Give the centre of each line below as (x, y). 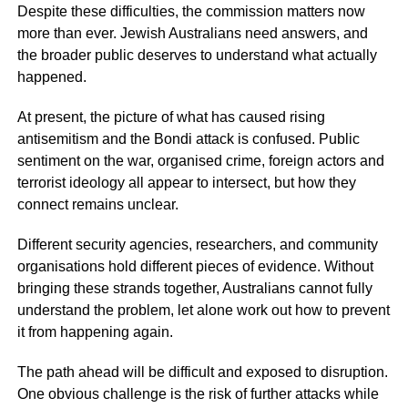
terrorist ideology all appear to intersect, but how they (186, 183)
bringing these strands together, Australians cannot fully (194, 288)
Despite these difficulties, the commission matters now (191, 11)
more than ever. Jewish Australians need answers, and (192, 33)
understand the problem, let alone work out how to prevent (203, 310)
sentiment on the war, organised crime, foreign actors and (200, 161)
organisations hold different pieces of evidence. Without (195, 266)
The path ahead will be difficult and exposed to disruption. (202, 372)
